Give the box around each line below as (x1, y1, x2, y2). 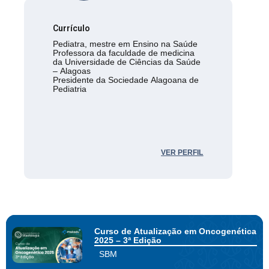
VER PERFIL (161, 148, 204, 157)
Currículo (53, 23, 91, 33)
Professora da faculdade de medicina (53, 47, 195, 58)
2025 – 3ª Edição (94, 235, 162, 245)
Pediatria (53, 83, 87, 94)
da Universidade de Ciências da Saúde (53, 56, 201, 67)
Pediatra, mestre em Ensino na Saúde (53, 38, 198, 49)
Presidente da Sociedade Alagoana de (53, 74, 199, 85)
